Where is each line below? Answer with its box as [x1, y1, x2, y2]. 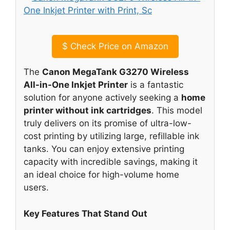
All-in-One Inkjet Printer [24, 80, 128, 90]
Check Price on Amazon [67, 41, 168, 52]
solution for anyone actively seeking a [24, 92, 181, 103]
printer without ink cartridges [24, 105, 151, 116]
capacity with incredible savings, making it [24, 157, 198, 167]
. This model [151, 105, 202, 116]
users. [24, 182, 49, 193]
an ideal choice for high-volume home [24, 169, 179, 180]
